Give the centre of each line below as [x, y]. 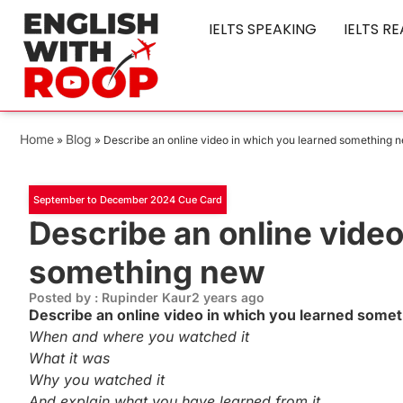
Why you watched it [97, 380]
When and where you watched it [139, 337]
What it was [69, 358]
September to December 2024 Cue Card [128, 200]
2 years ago [228, 298]
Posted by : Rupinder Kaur [110, 298]
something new [147, 272]
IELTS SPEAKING [263, 29]
